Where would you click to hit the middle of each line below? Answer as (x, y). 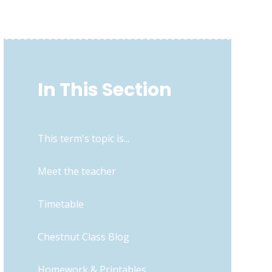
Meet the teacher (76, 171)
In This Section (104, 90)
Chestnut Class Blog (83, 236)
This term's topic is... (83, 138)
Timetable (60, 204)
